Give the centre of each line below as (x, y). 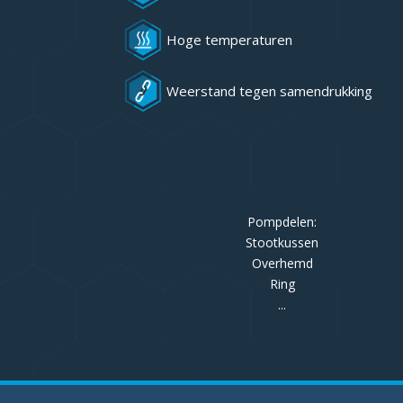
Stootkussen (282, 242)
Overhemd (282, 263)
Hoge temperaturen (230, 40)
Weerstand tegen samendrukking (270, 91)
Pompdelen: (282, 222)
